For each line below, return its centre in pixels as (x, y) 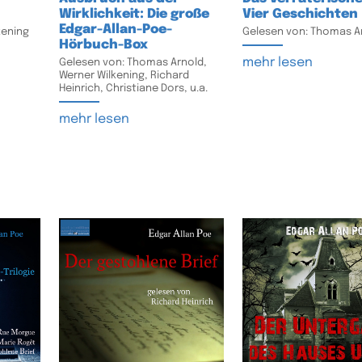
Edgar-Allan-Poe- (115, 30)
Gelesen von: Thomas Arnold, (133, 63)
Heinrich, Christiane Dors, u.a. (133, 89)
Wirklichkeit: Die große (134, 15)
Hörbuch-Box (103, 45)
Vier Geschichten (300, 15)
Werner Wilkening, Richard (124, 76)
